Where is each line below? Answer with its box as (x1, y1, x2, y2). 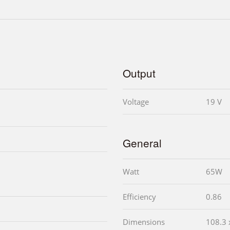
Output (123, 65, 156, 81)
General (123, 135, 162, 150)
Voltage (123, 96, 149, 107)
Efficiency (123, 191, 156, 202)
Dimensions (123, 216, 165, 227)
